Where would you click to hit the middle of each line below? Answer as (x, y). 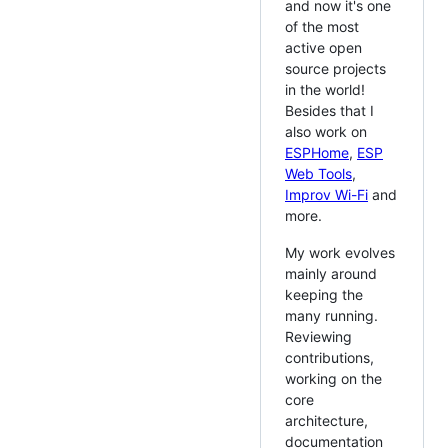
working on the (333, 379)
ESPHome (317, 153)
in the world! (325, 90)
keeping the (324, 295)
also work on (326, 132)
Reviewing (318, 337)
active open (323, 48)
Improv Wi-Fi (326, 195)
